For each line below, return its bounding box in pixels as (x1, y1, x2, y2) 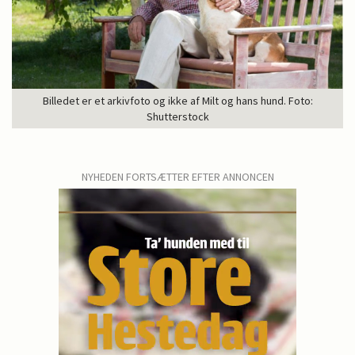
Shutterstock (146, 109, 209, 124)
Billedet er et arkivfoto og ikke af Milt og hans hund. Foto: (42, 93, 313, 108)
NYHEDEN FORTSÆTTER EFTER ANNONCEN (81, 169, 274, 184)
